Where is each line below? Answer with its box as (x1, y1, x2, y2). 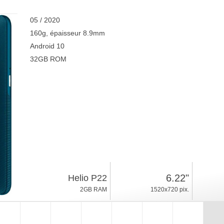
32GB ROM (29, 55, 66, 63)
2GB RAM (79, 186, 107, 193)
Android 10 (29, 42, 64, 50)
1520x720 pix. (150, 186, 189, 193)
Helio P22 (67, 173, 107, 183)
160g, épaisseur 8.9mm (29, 29, 105, 37)
